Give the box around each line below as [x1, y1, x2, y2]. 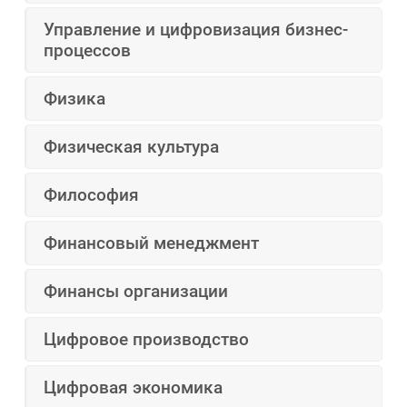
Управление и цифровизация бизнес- [44, 19, 349, 41]
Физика [44, 88, 106, 110]
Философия [44, 184, 140, 206]
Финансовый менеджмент [44, 233, 260, 254]
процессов [44, 40, 132, 62]
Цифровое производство [44, 329, 250, 351]
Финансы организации [44, 281, 229, 303]
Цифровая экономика [44, 377, 223, 399]
